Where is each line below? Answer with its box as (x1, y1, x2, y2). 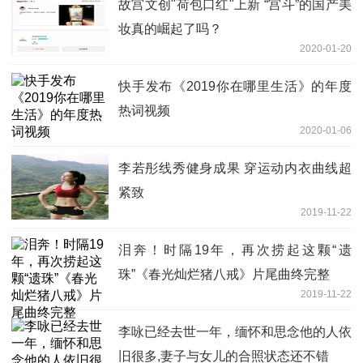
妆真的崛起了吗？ (118, 21, 222, 36)
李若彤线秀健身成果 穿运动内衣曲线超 (118, 160, 352, 175)
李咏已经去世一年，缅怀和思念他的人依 (118, 324, 352, 339)
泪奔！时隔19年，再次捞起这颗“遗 (118, 242, 352, 257)
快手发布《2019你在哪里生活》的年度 (118, 79, 352, 93)
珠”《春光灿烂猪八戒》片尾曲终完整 (118, 267, 330, 281)
